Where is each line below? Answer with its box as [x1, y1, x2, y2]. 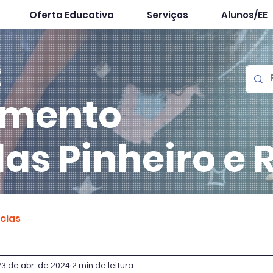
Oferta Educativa [29, 9, 114, 21]
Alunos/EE [221, 9, 268, 21]
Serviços [146, 9, 188, 21]
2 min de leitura [72, 261, 133, 270]
